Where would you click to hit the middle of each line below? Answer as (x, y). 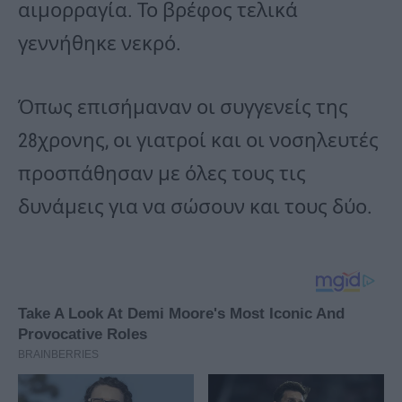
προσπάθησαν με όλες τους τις (162, 174)
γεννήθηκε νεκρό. (100, 44)
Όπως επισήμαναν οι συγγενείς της (183, 108)
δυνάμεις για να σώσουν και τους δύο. (195, 207)
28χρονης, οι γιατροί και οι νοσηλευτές (198, 141)
